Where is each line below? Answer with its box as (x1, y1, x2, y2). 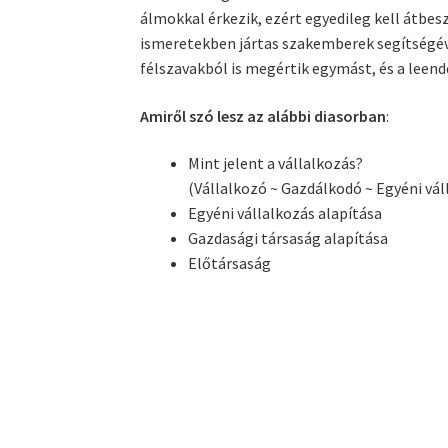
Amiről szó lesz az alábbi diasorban (140, 105, 387, 126)
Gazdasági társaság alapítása (188, 228, 389, 249)
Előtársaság (188, 253, 272, 274)
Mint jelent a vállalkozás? (188, 153, 364, 174)
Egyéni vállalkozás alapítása (188, 203, 383, 224)
